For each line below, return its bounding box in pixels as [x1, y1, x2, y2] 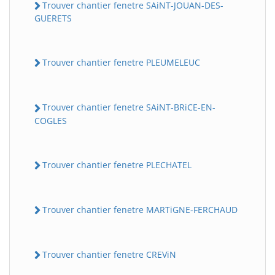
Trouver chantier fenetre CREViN [42, 249, 176, 260]
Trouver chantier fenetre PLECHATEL [42, 158, 192, 171]
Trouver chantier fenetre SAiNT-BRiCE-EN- [42, 101, 215, 114]
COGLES [34, 114, 67, 126]
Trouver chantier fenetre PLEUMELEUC [42, 56, 200, 68]
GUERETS [34, 12, 72, 24]
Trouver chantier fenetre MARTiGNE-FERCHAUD [42, 203, 238, 215]
